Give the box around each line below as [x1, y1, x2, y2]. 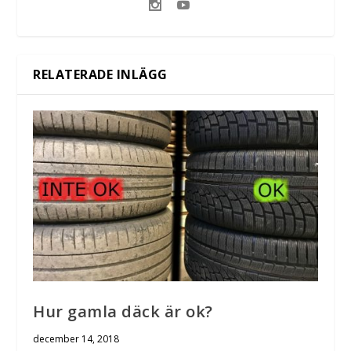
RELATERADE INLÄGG [33, 65, 168, 83]
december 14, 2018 [33, 331, 120, 346]
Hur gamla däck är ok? [33, 300, 213, 322]
